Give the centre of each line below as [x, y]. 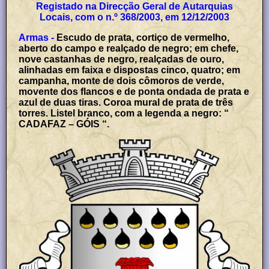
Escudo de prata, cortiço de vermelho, [143, 37]
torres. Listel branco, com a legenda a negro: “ [124, 113]
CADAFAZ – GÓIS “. [64, 124]
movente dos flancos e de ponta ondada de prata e [134, 91]
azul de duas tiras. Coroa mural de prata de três [126, 102]
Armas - [37, 37]
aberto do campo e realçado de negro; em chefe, [129, 48]
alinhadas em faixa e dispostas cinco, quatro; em [130, 70]
